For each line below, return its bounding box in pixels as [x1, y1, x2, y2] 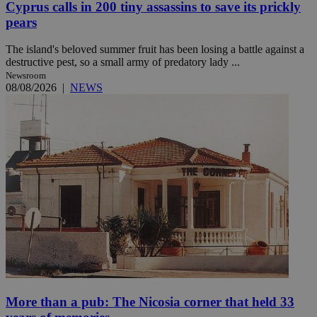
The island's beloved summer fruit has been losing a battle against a [6, 43, 304, 56]
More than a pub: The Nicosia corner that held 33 [6, 294, 294, 310]
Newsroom [6, 70, 46, 81]
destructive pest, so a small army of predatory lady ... [6, 56, 240, 69]
